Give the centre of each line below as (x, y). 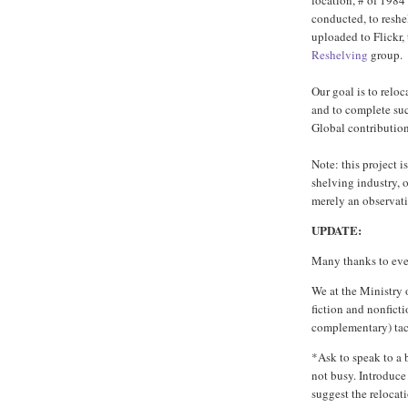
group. (385, 55)
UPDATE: (337, 230)
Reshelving (340, 55)
